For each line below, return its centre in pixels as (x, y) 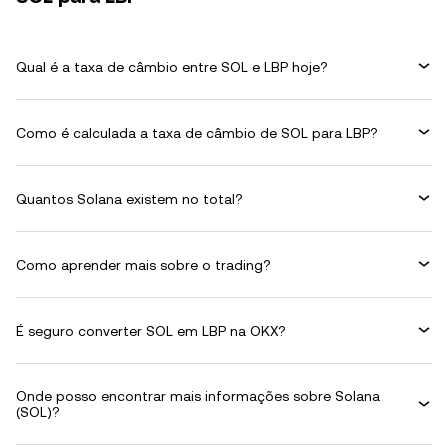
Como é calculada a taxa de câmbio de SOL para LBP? (197, 132)
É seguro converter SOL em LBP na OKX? (151, 330)
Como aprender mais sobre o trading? (143, 264)
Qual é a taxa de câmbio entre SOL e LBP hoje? (172, 66)
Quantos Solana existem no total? (129, 198)
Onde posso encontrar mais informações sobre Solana (198, 396)
